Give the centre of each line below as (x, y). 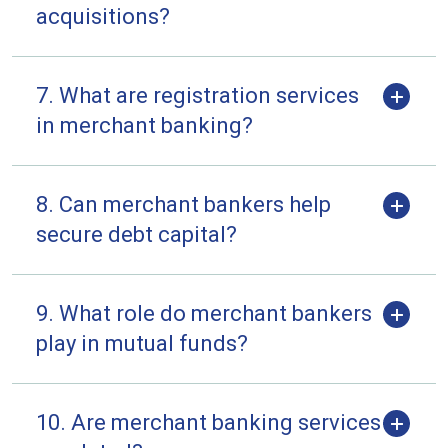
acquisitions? (103, 16)
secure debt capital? (136, 234)
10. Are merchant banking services (208, 422)
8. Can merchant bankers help (183, 204)
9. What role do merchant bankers (204, 313)
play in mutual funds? (142, 343)
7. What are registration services (197, 95)
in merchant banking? (144, 125)
